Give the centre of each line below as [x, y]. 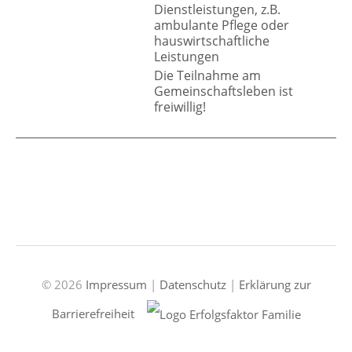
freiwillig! [180, 107]
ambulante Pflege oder [222, 26]
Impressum [116, 284]
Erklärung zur [275, 284]
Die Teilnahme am [207, 76]
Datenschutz [192, 284]
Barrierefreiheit [93, 313]
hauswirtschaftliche [212, 41]
